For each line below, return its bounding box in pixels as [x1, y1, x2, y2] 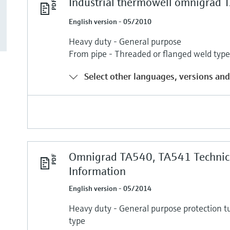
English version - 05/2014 [69, 183, 152, 193]
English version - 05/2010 [69, 16, 152, 26]
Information [69, 164, 126, 178]
